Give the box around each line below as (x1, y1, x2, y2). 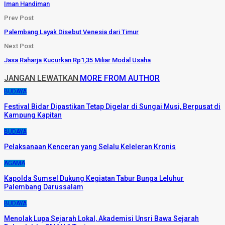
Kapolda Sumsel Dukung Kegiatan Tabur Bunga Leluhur (4, 174, 184, 182)
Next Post (4, 42, 34, 50)
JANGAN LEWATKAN (4, 73, 78, 83)
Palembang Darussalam (4, 182, 83, 191)
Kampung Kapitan (4, 110, 62, 119)
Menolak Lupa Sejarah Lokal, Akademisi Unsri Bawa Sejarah (4, 214, 199, 222)
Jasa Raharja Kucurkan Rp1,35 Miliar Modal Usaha (4, 56, 151, 64)
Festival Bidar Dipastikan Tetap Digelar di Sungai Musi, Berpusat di (4, 102, 220, 110)
